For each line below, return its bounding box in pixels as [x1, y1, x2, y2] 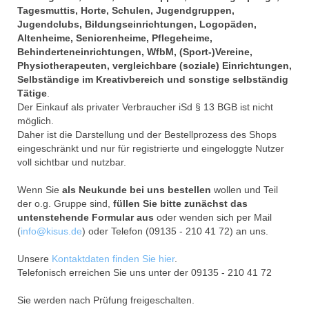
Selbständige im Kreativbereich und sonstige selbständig [17, 73, 288, 85]
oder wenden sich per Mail [154, 211, 272, 223]
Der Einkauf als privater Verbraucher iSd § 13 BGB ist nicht [17, 101, 273, 112]
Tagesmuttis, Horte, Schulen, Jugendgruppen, [17, 4, 235, 16]
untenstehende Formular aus [17, 211, 154, 223]
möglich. [17, 114, 54, 126]
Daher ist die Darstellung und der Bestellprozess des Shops [17, 128, 277, 140]
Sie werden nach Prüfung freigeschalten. [17, 294, 195, 306]
